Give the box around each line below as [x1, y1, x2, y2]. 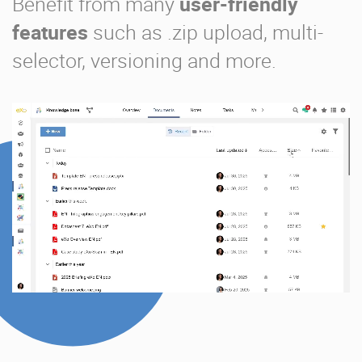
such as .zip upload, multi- [88, 18, 323, 45]
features [12, 18, 88, 45]
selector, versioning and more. [12, 46, 276, 74]
